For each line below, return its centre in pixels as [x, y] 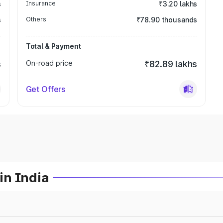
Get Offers [46, 89]
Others [36, 19]
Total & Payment [53, 46]
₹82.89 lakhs [171, 64]
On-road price [49, 63]
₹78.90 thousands [167, 20]
